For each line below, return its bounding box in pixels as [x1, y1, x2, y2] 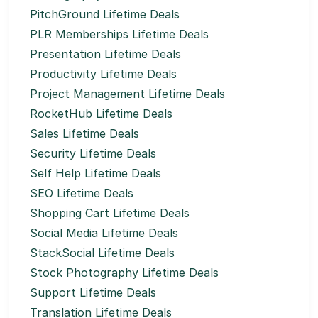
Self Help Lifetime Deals [30, 165, 161, 180]
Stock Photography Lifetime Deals [30, 265, 219, 280]
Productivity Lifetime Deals [30, 66, 177, 81]
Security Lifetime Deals [30, 146, 156, 160]
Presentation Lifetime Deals [30, 46, 181, 61]
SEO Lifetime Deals [30, 185, 133, 200]
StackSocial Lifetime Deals [30, 245, 175, 260]
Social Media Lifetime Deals [30, 225, 178, 240]
